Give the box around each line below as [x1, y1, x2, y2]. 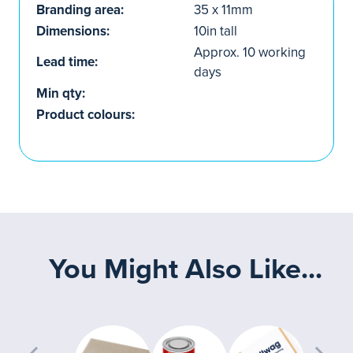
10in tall [194, 22, 237, 39]
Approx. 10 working [194, 43, 306, 61]
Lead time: [36, 53, 98, 70]
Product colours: [36, 106, 135, 123]
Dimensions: [36, 22, 110, 39]
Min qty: [36, 84, 85, 102]
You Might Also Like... [49, 251, 322, 286]
